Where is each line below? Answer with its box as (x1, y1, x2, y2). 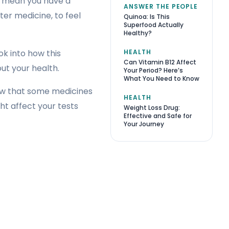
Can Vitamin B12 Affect (124, 57, 196, 66)
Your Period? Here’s (124, 65, 183, 75)
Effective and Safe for (124, 111, 192, 120)
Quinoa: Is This (124, 12, 170, 21)
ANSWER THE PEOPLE (124, 2, 198, 11)
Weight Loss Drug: (124, 103, 180, 112)
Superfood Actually (124, 20, 184, 29)
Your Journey (124, 119, 164, 128)
